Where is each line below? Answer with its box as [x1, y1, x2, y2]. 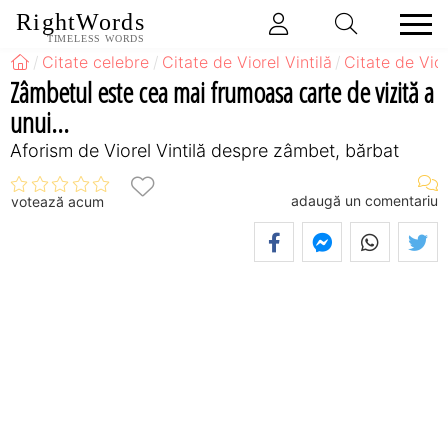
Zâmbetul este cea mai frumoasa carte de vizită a [10, 72, 434, 111]
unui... [10, 102, 69, 141]
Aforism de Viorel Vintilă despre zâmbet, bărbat [10, 139, 399, 161]
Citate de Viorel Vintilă [161, 52, 332, 72]
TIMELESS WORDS [46, 33, 145, 44]
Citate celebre [42, 52, 150, 72]
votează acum [11, 193, 104, 211]
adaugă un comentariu [291, 191, 438, 209]
